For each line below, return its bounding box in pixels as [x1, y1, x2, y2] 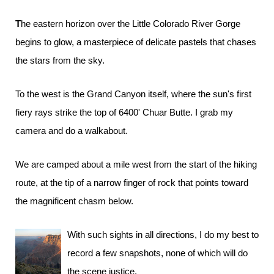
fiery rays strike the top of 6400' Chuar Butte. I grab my [15, 107, 233, 117]
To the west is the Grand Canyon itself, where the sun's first [15, 89, 251, 99]
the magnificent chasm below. [15, 196, 133, 206]
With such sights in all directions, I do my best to [67, 229, 259, 240]
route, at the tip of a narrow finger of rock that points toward [15, 177, 248, 188]
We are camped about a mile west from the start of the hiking [15, 159, 257, 169]
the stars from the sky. [15, 55, 105, 65]
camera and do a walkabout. [15, 125, 128, 136]
